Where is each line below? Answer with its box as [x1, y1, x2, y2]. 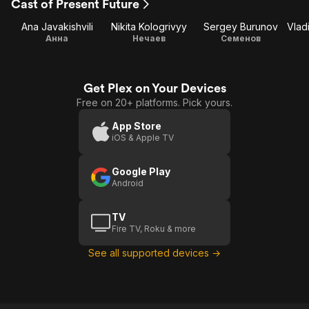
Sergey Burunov [203, 21, 279, 32]
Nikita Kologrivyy [110, 21, 187, 32]
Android [112, 178, 143, 188]
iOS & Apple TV [112, 132, 174, 143]
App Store [112, 120, 161, 132]
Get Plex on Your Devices [83, 81, 226, 95]
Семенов [221, 33, 261, 43]
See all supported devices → [88, 247, 221, 259]
